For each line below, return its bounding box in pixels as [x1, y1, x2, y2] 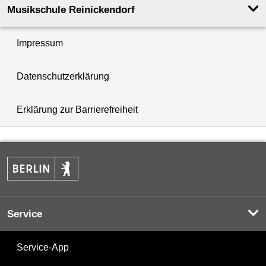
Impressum [17, 37, 63, 48]
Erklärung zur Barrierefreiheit [17, 104, 138, 115]
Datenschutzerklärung [17, 71, 109, 81]
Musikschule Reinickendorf [7, 4, 135, 15]
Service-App [17, 242, 69, 252]
